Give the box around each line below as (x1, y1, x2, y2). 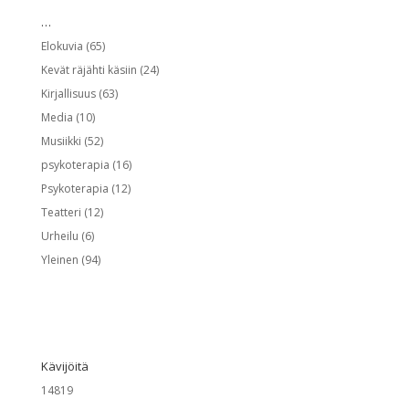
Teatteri (40, 204, 81, 220)
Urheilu (40, 227, 79, 244)
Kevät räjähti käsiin (40, 61, 137, 78)
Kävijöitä (40, 357, 89, 374)
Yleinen (40, 251, 79, 267)
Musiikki (40, 132, 81, 149)
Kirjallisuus (40, 85, 96, 101)
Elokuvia (40, 37, 83, 54)
